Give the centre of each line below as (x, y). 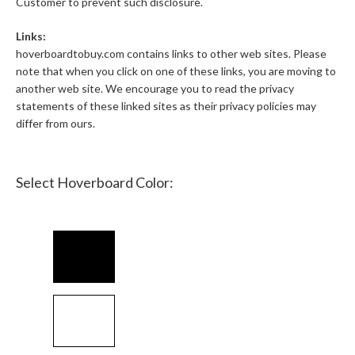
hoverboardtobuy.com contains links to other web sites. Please (171, 54)
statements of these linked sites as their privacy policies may (166, 106)
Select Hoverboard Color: (95, 183)
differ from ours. (55, 124)
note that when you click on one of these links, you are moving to (176, 71)
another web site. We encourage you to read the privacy (155, 89)
